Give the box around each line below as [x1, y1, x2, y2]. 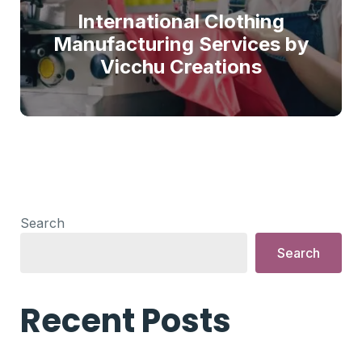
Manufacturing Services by [53, 32, 309, 56]
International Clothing [78, 10, 284, 33]
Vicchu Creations [100, 55, 262, 78]
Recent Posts [20, 298, 231, 343]
